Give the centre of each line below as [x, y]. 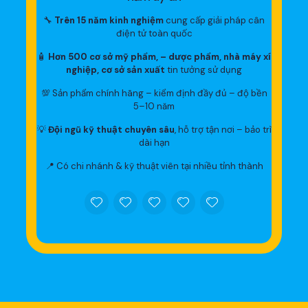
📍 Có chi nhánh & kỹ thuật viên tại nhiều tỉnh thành [154, 166]
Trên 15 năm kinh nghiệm [109, 21]
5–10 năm [154, 107]
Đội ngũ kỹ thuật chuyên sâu [111, 130]
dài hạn [154, 143]
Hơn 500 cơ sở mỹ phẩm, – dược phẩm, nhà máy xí [159, 57]
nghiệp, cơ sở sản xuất [115, 70]
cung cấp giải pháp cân [214, 21]
